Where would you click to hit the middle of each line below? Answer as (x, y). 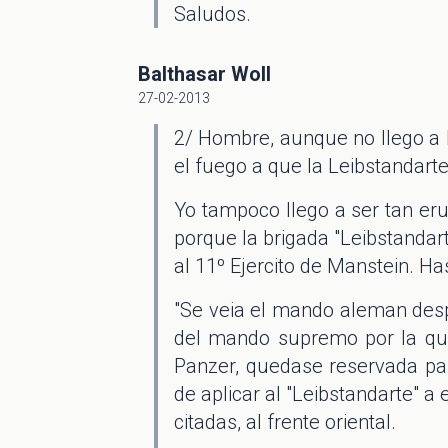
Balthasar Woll (204, 74)
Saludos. (212, 14)
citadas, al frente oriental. (285, 422)
